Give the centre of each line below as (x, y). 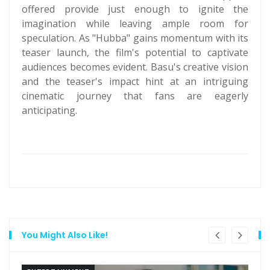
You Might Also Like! (65, 235)
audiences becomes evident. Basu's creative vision (135, 67)
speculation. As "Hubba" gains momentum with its (135, 38)
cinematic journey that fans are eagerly (135, 96)
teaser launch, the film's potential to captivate (135, 52)
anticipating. (49, 110)
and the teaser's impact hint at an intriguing (135, 81)
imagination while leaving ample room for (135, 24)
